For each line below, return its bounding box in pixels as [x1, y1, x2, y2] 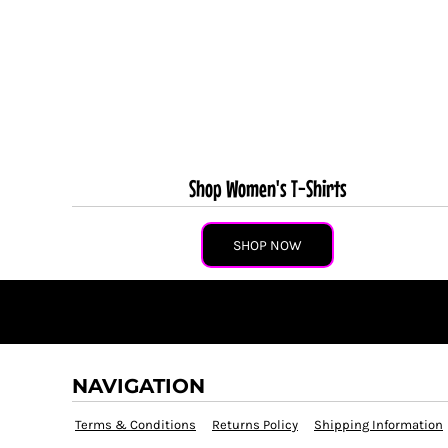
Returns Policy [212, 416, 298, 432]
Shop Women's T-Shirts [188, 174, 347, 202]
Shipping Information [314, 416, 443, 432]
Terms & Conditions [75, 416, 196, 432]
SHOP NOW [233, 236, 303, 254]
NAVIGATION [72, 373, 205, 398]
